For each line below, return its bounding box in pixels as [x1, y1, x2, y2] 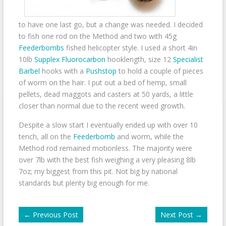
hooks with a [39, 66, 86, 76]
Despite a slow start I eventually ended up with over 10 [18, 120, 198, 130]
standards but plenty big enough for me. [18, 178, 149, 188]
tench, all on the [18, 131, 73, 141]
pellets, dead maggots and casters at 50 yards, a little [18, 89, 193, 99]
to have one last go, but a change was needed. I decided [18, 19, 203, 29]
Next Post [160, 209, 194, 219]
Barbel [18, 66, 40, 76]
